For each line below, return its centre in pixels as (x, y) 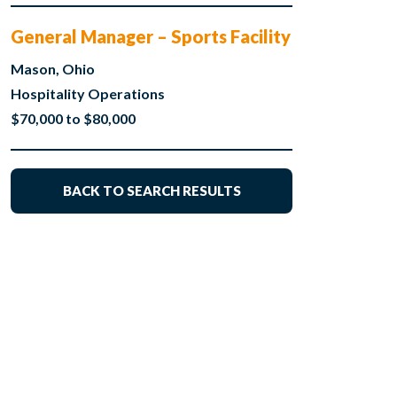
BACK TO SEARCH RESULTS (152, 191)
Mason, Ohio (52, 69)
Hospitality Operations (87, 94)
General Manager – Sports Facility (150, 37)
